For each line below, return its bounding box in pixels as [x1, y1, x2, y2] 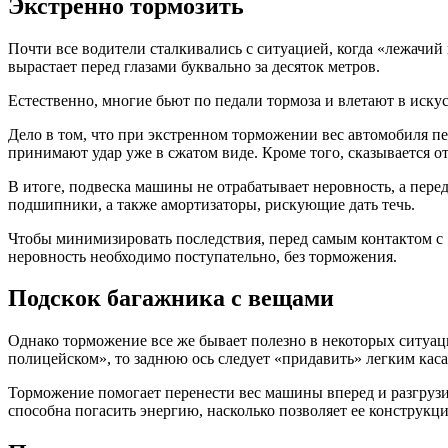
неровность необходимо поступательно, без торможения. [8, 247, 397, 265]
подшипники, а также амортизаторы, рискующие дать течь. [8, 195, 415, 213]
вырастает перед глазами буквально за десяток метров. [8, 57, 380, 75]
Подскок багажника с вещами [8, 285, 334, 312]
